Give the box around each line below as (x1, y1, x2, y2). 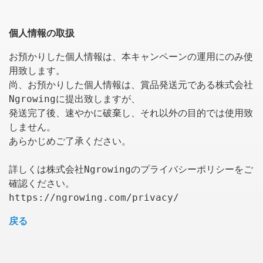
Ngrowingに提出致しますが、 (9, 93, 140, 104)
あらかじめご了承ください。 (9, 136, 131, 147)
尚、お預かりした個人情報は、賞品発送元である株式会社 (9, 79, 253, 90)
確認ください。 (9, 178, 75, 189)
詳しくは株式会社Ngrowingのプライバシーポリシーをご (9, 164, 253, 175)
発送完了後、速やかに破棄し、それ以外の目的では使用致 (9, 107, 253, 119)
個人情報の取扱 (9, 28, 75, 38)
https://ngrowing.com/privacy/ (9, 192, 179, 203)
